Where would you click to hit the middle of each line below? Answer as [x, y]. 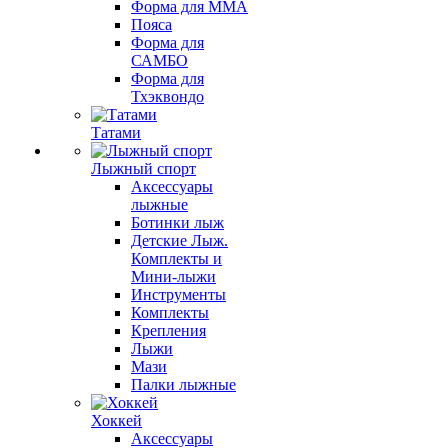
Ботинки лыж [177, 222]
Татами [116, 132]
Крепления [168, 330]
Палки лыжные [183, 384]
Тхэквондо [167, 96]
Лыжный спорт [143, 168]
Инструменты [178, 294]
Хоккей [116, 420]
